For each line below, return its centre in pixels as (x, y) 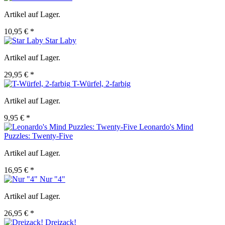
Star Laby (61, 41)
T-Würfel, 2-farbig (101, 84)
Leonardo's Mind (166, 127)
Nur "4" (52, 179)
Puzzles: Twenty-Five (38, 136)
